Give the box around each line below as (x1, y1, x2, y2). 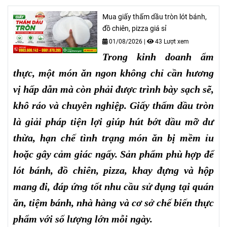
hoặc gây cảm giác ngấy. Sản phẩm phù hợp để (13, 148, 214, 160)
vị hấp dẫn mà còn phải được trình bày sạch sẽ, (13, 83, 214, 95)
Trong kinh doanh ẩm (102, 51, 214, 62)
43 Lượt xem (154, 37, 190, 45)
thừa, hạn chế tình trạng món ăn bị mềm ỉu (13, 132, 214, 143)
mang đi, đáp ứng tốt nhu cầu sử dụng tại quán (13, 180, 214, 192)
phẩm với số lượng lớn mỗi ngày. (13, 213, 153, 224)
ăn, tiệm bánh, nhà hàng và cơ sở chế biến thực (13, 197, 214, 208)
